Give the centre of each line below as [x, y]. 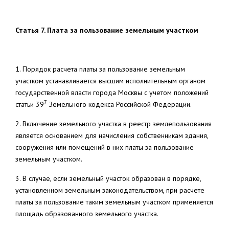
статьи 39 [30, 104]
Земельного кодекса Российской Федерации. [119, 104]
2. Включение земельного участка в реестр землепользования [113, 124]
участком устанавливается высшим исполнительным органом [110, 81]
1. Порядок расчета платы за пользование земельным [100, 69]
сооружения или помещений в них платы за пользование [105, 147]
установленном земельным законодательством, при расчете [110, 190]
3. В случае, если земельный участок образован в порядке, [108, 178]
